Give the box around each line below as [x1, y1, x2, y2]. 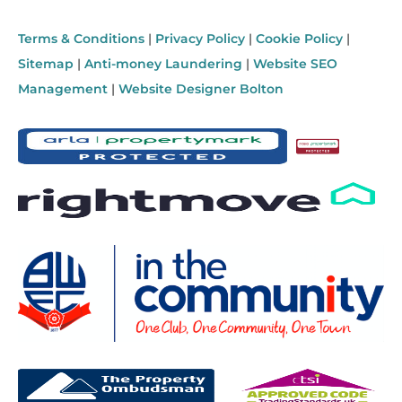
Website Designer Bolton [118, 81, 284, 98]
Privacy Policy [155, 31, 245, 48]
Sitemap [18, 56, 74, 73]
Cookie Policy [256, 31, 343, 48]
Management [18, 81, 108, 98]
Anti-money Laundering [84, 56, 242, 73]
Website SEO [253, 56, 337, 73]
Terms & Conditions [18, 31, 144, 48]
